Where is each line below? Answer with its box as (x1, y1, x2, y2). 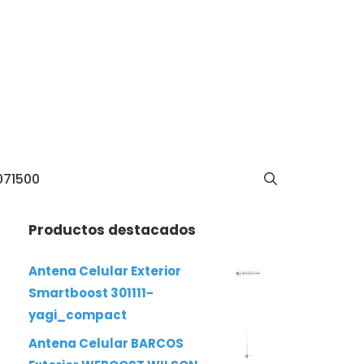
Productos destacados (28, 220, 196, 240)
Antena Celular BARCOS (28, 335, 184, 352)
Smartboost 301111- (28, 284, 154, 301)
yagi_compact (28, 306, 127, 323)
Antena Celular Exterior (28, 262, 181, 279)
